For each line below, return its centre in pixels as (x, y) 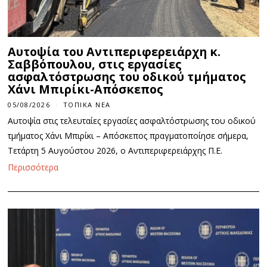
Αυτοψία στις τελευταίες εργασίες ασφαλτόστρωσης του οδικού (132, 120)
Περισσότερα (33, 167)
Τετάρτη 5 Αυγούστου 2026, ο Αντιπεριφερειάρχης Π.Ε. (115, 150)
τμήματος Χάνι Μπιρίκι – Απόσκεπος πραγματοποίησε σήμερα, (128, 135)
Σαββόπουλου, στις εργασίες (95, 64)
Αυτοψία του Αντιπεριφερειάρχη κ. (114, 51)
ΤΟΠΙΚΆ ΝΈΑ (87, 104)
